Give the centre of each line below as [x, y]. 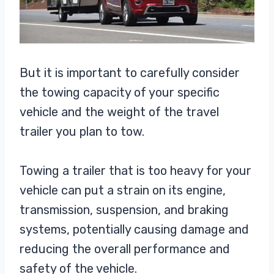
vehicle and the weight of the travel [119, 112]
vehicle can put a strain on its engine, [123, 190]
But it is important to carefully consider [130, 72]
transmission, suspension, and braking [124, 209]
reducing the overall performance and [125, 249]
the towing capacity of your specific [120, 92]
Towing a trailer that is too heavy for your [135, 170]
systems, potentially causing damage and [134, 229]
